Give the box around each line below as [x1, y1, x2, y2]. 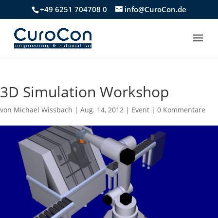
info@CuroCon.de [125, 4, 186, 15]
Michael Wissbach [14, 105, 73, 114]
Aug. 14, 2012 [80, 105, 124, 114]
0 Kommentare [157, 105, 205, 114]
